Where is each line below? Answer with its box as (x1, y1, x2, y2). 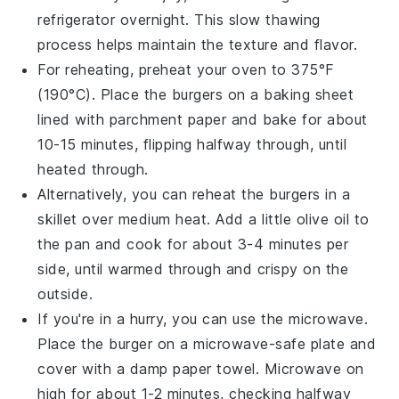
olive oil (296, 209, 350, 228)
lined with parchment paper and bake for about (37, 110, 368, 128)
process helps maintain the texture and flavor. (37, 35, 358, 53)
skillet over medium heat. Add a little (37, 209, 297, 228)
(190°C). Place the (37, 85, 172, 103)
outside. (37, 284, 94, 303)
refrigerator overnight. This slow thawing (37, 10, 321, 28)
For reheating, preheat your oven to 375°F (37, 60, 335, 78)
